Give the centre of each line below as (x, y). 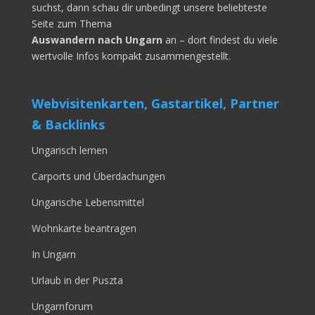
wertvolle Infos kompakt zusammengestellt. (131, 56)
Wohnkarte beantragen (84, 229)
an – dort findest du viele (220, 40)
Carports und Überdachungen (98, 176)
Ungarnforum (62, 307)
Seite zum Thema (71, 24)
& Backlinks (68, 125)
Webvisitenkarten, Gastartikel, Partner (155, 104)
